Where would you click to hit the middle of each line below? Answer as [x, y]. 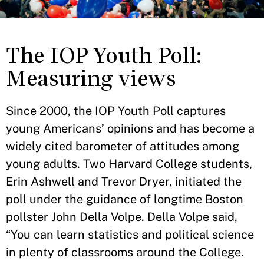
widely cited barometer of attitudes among [123, 146]
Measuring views [94, 79]
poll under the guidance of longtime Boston [125, 199]
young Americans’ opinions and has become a [130, 129]
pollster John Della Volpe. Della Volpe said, [122, 217]
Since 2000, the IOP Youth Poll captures [116, 111]
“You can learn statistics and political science [130, 235]
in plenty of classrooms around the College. [125, 253]
